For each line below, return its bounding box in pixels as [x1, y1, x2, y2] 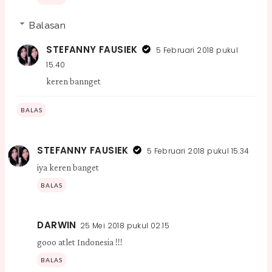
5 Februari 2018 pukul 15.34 [146, 145, 250, 156]
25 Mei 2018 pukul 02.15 [80, 220, 170, 231]
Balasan [29, 19, 66, 31]
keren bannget [46, 76, 101, 86]
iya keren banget [37, 162, 100, 172]
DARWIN [37, 218, 76, 231]
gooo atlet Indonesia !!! [37, 237, 123, 247]
